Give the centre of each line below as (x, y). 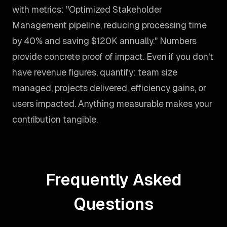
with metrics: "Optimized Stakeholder (87, 9)
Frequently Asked (113, 180)
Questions (113, 204)
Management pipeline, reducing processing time (109, 25)
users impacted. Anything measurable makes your (112, 104)
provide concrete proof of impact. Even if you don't (113, 56)
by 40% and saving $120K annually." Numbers (104, 41)
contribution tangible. (55, 119)
